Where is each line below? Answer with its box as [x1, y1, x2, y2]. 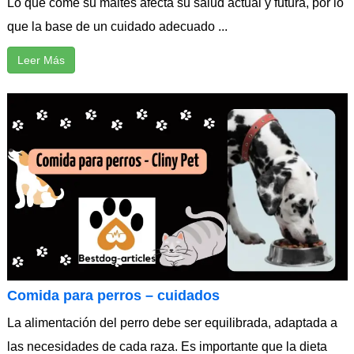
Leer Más [17, 53, 65, 66]
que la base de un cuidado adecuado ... [6, 19, 228, 33]
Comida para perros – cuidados [6, 287, 220, 303]
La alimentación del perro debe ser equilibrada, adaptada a [6, 315, 337, 330]
